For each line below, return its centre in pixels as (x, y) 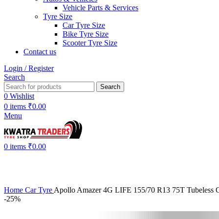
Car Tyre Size (84, 25)
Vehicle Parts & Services (100, 8)
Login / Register (29, 68)
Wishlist (22, 96)
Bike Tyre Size (86, 34)
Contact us (40, 52)
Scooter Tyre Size (90, 43)
